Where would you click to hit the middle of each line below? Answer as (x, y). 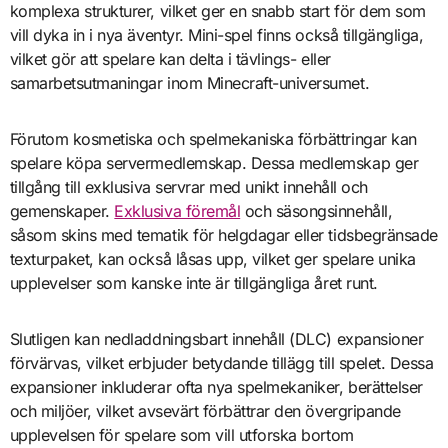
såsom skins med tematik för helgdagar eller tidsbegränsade (223, 234)
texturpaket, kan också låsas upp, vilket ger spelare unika (212, 258)
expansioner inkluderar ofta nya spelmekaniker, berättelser (216, 386)
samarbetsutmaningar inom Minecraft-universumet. (189, 82)
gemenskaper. (62, 210)
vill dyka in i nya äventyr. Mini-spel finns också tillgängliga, (216, 34)
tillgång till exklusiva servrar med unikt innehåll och (188, 186)
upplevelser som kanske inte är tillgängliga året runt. (193, 282)
